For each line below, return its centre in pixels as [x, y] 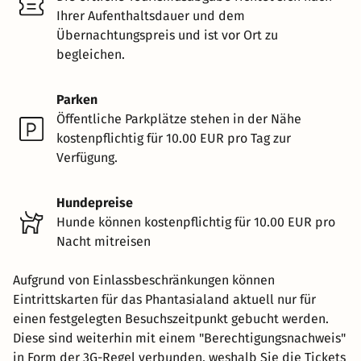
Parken [77, 99]
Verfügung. [87, 157]
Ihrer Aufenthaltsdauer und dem [151, 15]
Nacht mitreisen [104, 241]
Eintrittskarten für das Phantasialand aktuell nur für [164, 299]
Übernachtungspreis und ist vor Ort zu [167, 35]
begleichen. [91, 54]
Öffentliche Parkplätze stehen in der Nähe [179, 118]
